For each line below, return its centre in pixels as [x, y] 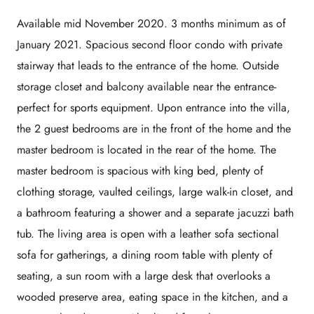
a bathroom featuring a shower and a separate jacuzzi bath [155, 213]
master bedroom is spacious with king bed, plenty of [140, 171]
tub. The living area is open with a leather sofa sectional [148, 234]
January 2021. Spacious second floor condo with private [150, 45]
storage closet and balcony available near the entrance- [146, 87]
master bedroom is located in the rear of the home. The [146, 150]
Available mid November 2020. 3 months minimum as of [151, 24]
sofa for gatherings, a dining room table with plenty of [145, 255]
